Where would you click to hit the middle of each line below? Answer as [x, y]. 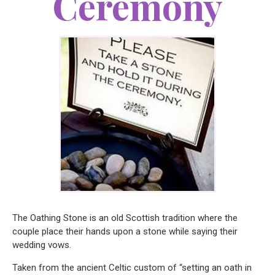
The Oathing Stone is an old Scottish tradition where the [125, 218]
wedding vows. [42, 245]
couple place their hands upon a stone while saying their [125, 232]
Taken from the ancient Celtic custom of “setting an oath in [132, 267]
